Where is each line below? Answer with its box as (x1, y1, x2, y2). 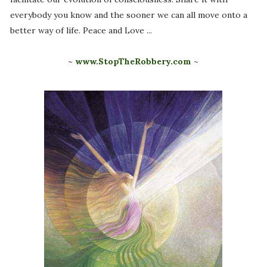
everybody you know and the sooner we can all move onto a (10, 10, 247, 21)
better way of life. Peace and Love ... (10, 25, 152, 36)
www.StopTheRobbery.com (75, 56, 192, 67)
